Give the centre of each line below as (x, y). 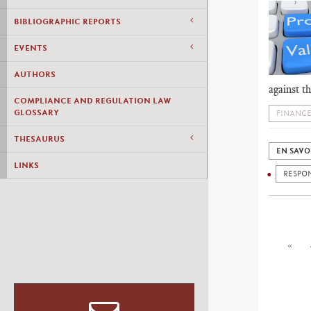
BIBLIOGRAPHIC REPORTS (67, 22)
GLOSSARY (36, 112)
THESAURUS (39, 139)
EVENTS (31, 48)
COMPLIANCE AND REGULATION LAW (93, 101)
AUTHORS (35, 74)
